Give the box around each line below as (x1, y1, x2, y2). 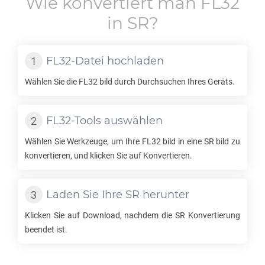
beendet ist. (25, 225, 67, 234)
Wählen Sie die (25, 77, 79, 86)
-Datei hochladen (71, 54, 164, 67)
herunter (140, 188, 189, 201)
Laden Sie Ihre (46, 188, 125, 201)
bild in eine (160, 137, 204, 146)
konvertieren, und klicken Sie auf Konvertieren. (25, 151, 192, 160)
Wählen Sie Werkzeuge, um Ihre (25, 137, 142, 146)
